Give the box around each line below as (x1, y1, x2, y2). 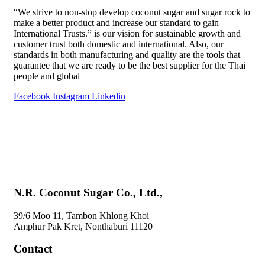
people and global (14, 71, 80, 82)
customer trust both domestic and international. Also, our (14, 39, 224, 50)
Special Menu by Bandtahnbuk (14, 143, 130, 154)
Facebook (14, 91, 50, 102)
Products (14, 132, 46, 143)
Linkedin (92, 91, 125, 102)
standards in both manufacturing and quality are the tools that (14, 50, 240, 60)
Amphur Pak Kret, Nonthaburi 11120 (14, 221, 153, 231)
